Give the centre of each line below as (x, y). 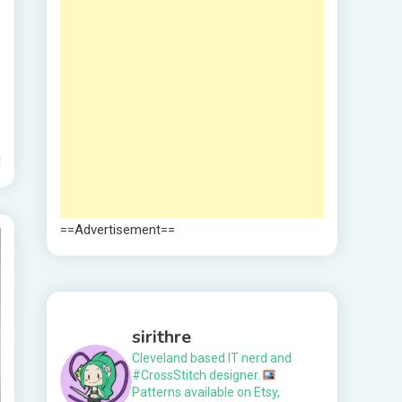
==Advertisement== (118, 230)
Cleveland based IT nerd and (212, 358)
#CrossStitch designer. (197, 376)
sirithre (162, 337)
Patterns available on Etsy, (206, 393)
